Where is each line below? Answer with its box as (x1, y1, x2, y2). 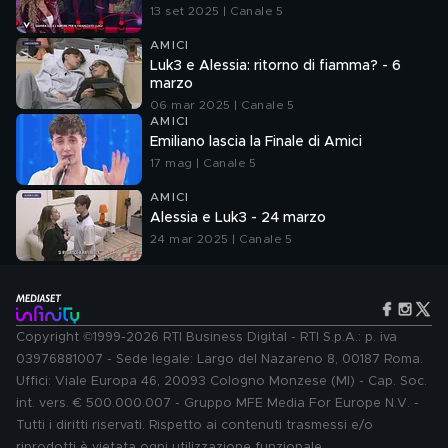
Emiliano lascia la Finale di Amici (150, 135, 362, 149)
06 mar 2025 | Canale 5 (150, 99, 295, 111)
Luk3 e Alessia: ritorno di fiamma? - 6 (150, 59, 401, 73)
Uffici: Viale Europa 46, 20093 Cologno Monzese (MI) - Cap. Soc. (16, 375, 427, 388)
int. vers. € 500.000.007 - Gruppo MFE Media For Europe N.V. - (16, 397, 419, 410)
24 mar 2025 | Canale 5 (150, 233, 293, 245)
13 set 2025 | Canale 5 (150, 5, 284, 17)
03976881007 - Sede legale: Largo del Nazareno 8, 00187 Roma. (16, 353, 423, 366)
